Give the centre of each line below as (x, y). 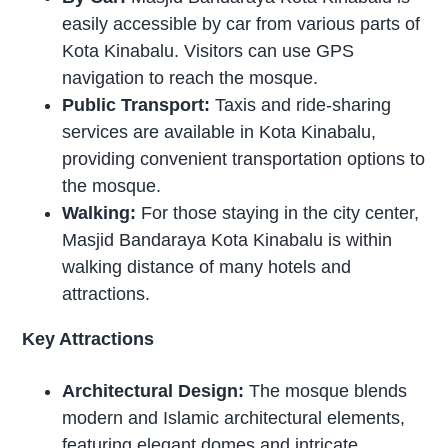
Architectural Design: (153, 391)
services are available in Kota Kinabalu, (219, 132)
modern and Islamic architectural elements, (234, 418)
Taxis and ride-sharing (301, 105)
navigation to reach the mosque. (190, 78)
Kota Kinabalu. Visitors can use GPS (208, 51)
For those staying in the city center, (278, 213)
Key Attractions (88, 339)
